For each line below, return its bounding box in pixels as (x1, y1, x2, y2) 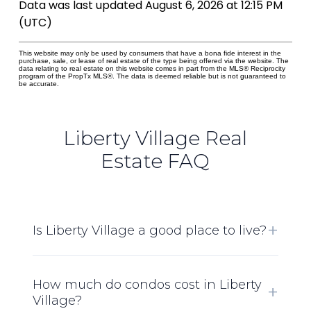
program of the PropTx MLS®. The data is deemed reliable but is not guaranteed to (18, 72, 286, 81)
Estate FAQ (101, 149, 210, 173)
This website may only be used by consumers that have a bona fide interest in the (18, 49, 281, 58)
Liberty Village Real (63, 126, 248, 150)
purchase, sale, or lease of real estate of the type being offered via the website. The (18, 57, 289, 65)
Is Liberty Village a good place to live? (32, 222, 267, 238)
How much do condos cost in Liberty (32, 276, 262, 292)
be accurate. (18, 80, 59, 88)
